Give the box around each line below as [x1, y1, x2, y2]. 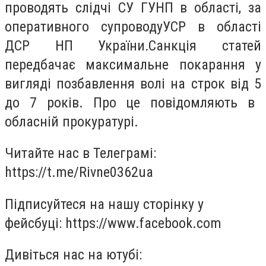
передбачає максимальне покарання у [5, 56, 261, 73]
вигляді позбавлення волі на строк [5, 75, 225, 92]
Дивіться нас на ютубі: [5, 246, 142, 264]
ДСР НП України [5, 37, 145, 54]
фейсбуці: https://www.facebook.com [5, 214, 221, 232]
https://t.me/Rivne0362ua [5, 164, 153, 181]
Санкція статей [148, 37, 262, 54]
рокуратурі [70, 113, 134, 130]
